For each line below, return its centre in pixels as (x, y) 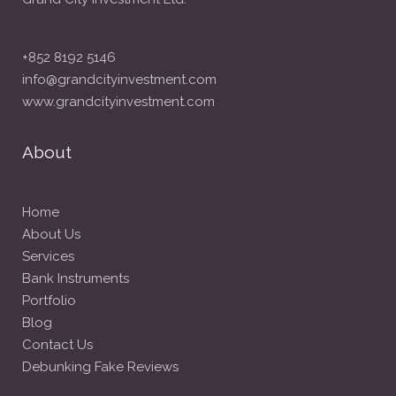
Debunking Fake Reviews (100, 367)
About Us (51, 234)
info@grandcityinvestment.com (119, 80)
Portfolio (49, 301)
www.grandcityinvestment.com (118, 102)
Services (48, 256)
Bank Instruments (76, 278)
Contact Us (57, 345)
